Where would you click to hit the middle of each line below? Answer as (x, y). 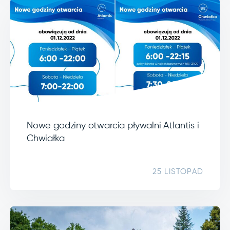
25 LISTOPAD (178, 171)
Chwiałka (46, 138)
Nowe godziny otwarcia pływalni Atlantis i (113, 126)
